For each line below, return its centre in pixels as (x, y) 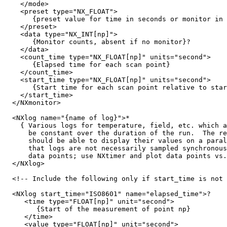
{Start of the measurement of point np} (97, 209)
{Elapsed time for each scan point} (87, 65)
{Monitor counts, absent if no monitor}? (97, 42)
